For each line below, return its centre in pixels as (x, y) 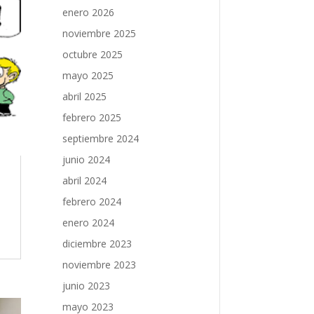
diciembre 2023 (97, 243)
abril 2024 (85, 180)
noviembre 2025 (100, 33)
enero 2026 (89, 12)
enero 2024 (89, 222)
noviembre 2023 (100, 264)
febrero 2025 (92, 117)
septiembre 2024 (101, 138)
